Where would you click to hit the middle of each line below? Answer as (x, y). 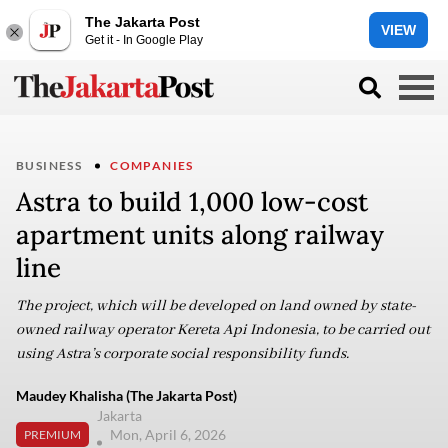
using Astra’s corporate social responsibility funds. (182, 354)
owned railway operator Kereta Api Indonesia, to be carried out (223, 330)
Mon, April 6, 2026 (169, 434)
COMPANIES (152, 165)
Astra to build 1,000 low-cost (192, 201)
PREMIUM (52, 434)
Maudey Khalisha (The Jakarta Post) (126, 395)
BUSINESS (49, 165)
